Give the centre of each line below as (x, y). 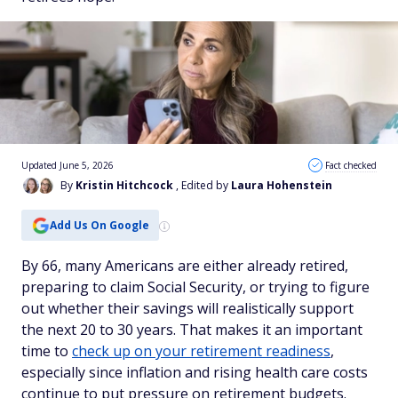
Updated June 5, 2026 (68, 165)
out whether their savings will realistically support (187, 308)
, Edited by (203, 185)
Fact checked (351, 165)
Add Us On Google (99, 225)
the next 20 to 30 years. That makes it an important (192, 330)
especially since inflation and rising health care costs (195, 372)
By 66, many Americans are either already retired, (185, 266)
